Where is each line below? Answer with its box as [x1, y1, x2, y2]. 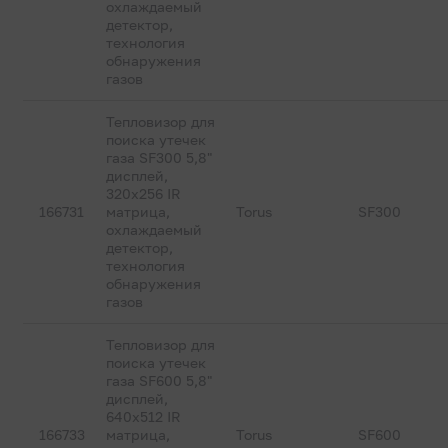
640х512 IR [106, 408, 182, 425]
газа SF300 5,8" [106, 149, 213, 166]
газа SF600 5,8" [106, 372, 213, 389]
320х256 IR [106, 185, 182, 202]
